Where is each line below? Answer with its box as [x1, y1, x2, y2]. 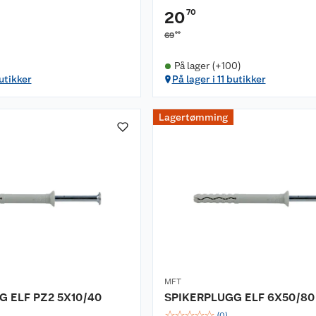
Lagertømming [159, 111, 228, 123]
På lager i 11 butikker [171, 73, 266, 85]
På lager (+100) [174, 60, 241, 71]
